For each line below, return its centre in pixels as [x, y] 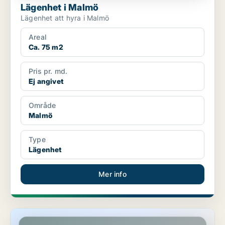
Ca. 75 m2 [46, 47]
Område [42, 105]
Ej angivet [46, 81]
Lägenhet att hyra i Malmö [65, 18]
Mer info [113, 174]
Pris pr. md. [48, 71]
